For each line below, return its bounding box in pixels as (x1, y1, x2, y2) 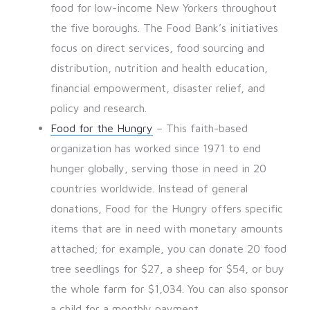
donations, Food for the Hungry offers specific (50, 202, 283, 215)
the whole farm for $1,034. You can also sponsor (50, 282, 289, 295)
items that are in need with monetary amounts (50, 222, 283, 235)
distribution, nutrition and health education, (50, 62, 268, 75)
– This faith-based (152, 122, 248, 135)
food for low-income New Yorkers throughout (50, 1, 277, 15)
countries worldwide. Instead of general (50, 182, 248, 195)
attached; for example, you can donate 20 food (50, 242, 286, 255)
